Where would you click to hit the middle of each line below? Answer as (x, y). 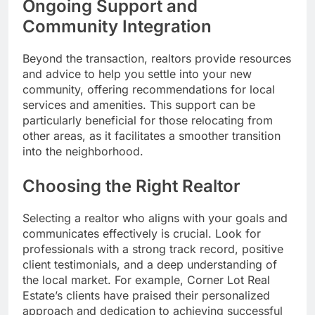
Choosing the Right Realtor (131, 186)
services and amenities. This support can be (139, 104)
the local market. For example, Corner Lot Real (146, 279)
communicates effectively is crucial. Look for (142, 233)
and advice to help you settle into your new (137, 73)
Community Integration (117, 26)
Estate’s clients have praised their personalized (146, 295)
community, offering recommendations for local (149, 89)
